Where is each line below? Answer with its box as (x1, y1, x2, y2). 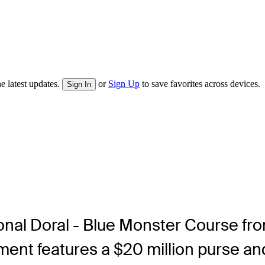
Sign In (67, 80, 91, 89)
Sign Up (108, 79, 140, 89)
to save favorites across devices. (140, 79, 260, 89)
